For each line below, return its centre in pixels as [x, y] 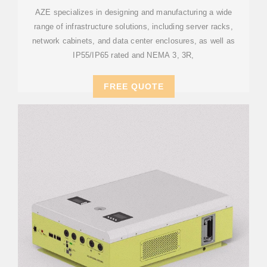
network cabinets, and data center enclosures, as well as [133, 41]
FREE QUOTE [133, 86]
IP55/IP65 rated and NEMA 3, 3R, [133, 55]
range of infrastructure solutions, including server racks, [133, 27]
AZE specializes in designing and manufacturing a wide [133, 12]
